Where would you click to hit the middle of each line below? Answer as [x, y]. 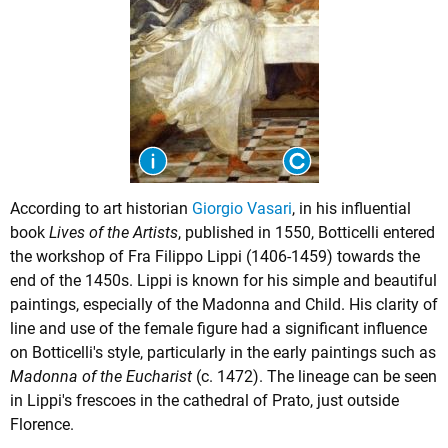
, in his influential [351, 209]
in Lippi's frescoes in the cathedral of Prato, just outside [204, 401]
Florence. [42, 425]
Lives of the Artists [113, 233]
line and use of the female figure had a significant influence [218, 329]
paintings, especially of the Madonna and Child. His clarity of [224, 305]
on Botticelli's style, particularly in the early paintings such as [223, 353]
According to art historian [101, 209]
